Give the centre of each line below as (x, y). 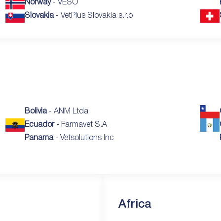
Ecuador (40, 125)
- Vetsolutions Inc (84, 138)
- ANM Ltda (68, 111)
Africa (135, 204)
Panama (39, 138)
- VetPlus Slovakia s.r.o (93, 16)
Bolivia (36, 111)
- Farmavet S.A (81, 125)
